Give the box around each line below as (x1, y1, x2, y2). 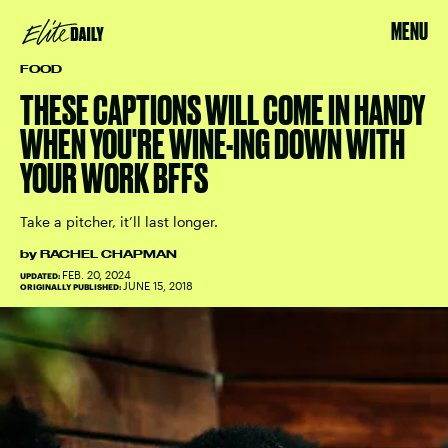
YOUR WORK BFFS (20, 156, 208, 201)
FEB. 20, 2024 (62, 268, 131, 281)
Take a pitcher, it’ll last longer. (20, 213, 218, 230)
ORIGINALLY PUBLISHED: (20, 282, 123, 292)
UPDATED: (20, 271, 62, 281)
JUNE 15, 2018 (123, 279, 193, 292)
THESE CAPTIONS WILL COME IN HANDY (20, 88, 425, 133)
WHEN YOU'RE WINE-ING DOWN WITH (20, 122, 405, 167)
